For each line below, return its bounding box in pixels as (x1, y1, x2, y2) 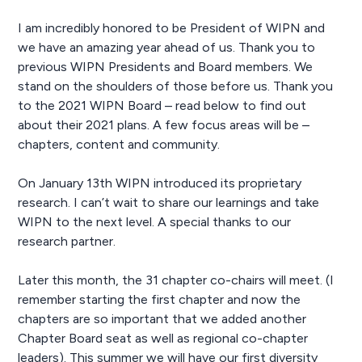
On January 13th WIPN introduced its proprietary (18, 175, 302, 191)
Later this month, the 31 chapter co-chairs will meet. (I (18, 271, 335, 288)
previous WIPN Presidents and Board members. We (18, 58, 314, 74)
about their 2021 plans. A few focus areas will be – (18, 116, 310, 133)
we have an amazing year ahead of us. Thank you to (18, 39, 316, 55)
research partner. (18, 233, 116, 249)
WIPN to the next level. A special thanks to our (18, 213, 292, 229)
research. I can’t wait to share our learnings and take (18, 194, 320, 210)
